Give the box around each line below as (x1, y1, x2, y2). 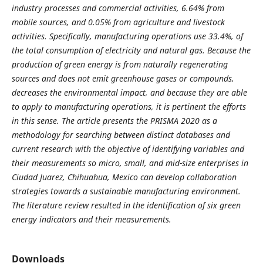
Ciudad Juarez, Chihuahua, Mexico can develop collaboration (11, 171, 237, 183)
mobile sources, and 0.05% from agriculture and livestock (11, 16, 225, 28)
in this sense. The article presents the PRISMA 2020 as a (11, 114, 217, 126)
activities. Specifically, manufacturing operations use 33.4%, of (11, 30, 243, 42)
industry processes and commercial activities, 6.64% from (11, 2, 224, 14)
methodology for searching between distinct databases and (11, 129, 230, 140)
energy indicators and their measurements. (11, 213, 176, 225)
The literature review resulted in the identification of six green (11, 199, 241, 211)
